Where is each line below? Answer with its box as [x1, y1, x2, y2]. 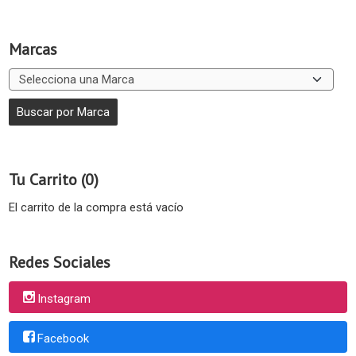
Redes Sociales [9, 252, 110, 273]
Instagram [37, 291, 91, 306]
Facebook [37, 331, 89, 346]
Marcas [9, 39, 57, 60]
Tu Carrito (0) [9, 169, 99, 191]
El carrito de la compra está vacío [9, 200, 184, 215]
